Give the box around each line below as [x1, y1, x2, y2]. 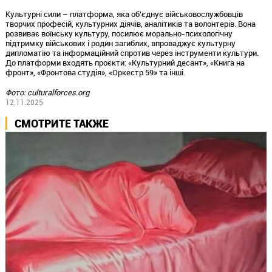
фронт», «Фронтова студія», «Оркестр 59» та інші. [5, 66, 185, 78]
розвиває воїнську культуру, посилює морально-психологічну [5, 27, 233, 39]
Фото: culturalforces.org [5, 86, 89, 98]
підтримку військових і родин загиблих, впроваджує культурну [5, 37, 236, 49]
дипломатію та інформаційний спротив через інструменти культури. [5, 47, 259, 58]
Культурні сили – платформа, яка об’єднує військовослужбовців [5, 8, 243, 19]
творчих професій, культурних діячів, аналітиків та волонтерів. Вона [5, 18, 256, 29]
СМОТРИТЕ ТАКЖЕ [14, 115, 109, 131]
